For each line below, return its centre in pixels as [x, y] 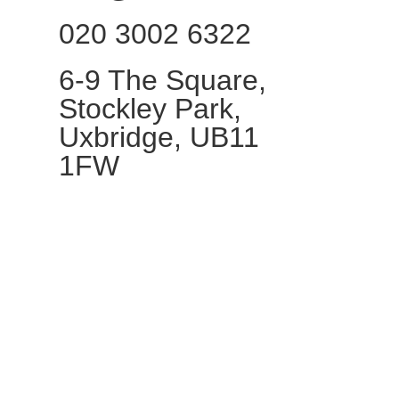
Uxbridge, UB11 [159, 137]
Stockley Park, [150, 108]
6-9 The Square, [163, 80]
